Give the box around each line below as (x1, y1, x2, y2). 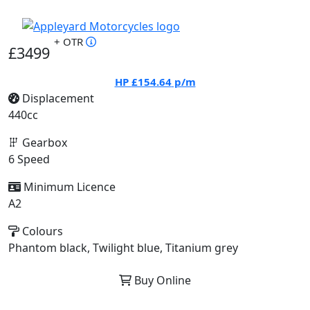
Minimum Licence (21, 179, 116, 194)
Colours (19, 224, 63, 239)
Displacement (19, 91, 94, 106)
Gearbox (19, 135, 67, 150)
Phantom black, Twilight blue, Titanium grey (8, 240, 238, 255)
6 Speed (8, 152, 50, 167)
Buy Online (131, 273, 191, 288)
